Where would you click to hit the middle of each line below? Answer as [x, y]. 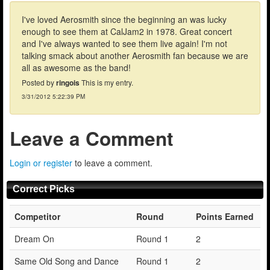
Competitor [37, 216]
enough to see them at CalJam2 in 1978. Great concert [127, 31]
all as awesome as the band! [76, 67]
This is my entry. [106, 82]
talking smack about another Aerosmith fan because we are [135, 55]
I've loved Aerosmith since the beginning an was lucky [124, 19]
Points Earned [225, 216]
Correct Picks [44, 189]
